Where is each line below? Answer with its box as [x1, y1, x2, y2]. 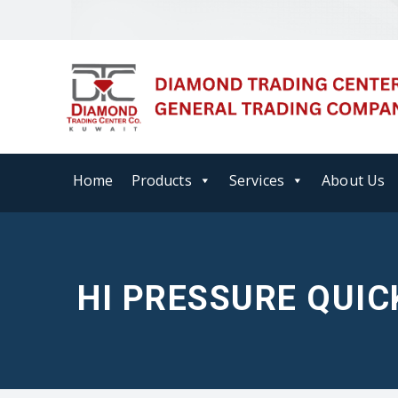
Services [228, 171, 284, 191]
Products [131, 171, 192, 191]
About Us [322, 171, 386, 191]
